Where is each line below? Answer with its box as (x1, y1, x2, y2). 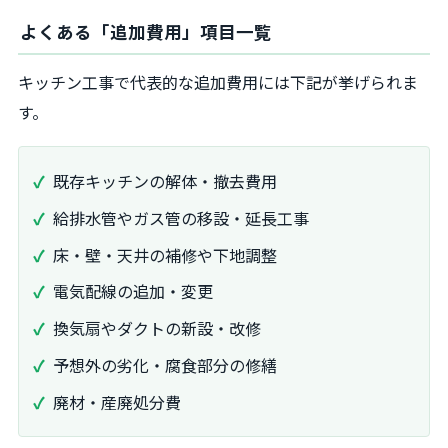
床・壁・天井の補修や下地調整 (53, 242, 277, 267)
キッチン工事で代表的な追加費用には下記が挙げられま (18, 69, 418, 94)
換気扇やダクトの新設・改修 (53, 316, 261, 341)
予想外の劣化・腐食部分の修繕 (53, 353, 277, 378)
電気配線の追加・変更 (53, 279, 213, 304)
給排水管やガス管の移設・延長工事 (53, 205, 309, 230)
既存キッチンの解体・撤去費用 (53, 169, 277, 194)
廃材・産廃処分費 (53, 389, 181, 414)
